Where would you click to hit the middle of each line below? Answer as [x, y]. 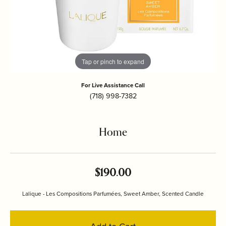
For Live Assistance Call [113, 85]
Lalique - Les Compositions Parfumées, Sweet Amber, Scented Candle [113, 194]
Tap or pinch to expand [113, 61]
